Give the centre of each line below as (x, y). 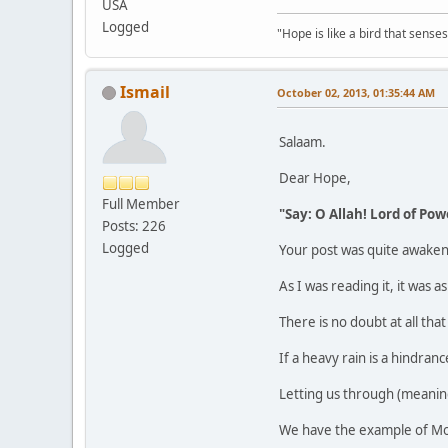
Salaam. (302, 141)
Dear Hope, (315, 177)
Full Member (141, 203)
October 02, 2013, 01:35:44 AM (356, 92)
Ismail (145, 91)
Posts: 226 (134, 225)
